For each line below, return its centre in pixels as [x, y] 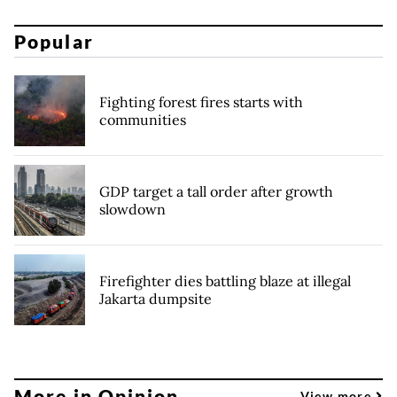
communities [143, 120]
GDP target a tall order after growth [216, 192]
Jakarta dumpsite [156, 299]
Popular [54, 42]
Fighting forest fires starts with [201, 102]
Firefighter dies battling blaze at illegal [225, 281]
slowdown [132, 210]
